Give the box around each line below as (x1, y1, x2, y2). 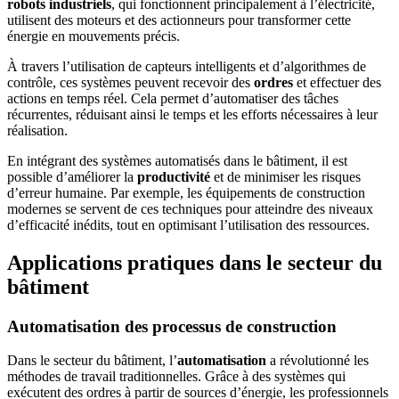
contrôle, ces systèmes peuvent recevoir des (7, 74, 254, 90)
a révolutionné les (266, 353, 369, 369)
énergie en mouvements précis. (7, 28, 180, 44)
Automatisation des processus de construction (7, 316, 337, 336)
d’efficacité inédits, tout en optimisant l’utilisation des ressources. (7, 216, 370, 232)
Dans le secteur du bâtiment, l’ (7, 353, 177, 369)
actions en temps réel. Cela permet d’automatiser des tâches (7, 90, 338, 106)
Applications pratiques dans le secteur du (7, 250, 382, 274)
